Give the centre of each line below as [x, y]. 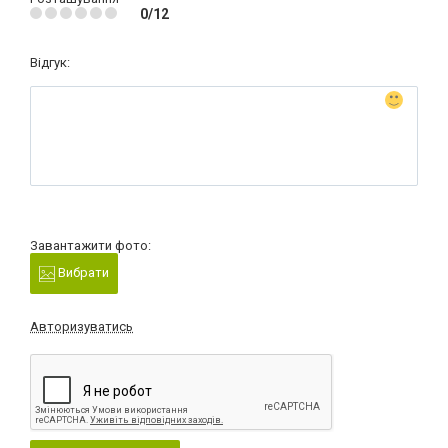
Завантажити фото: [90, 246]
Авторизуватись [81, 326]
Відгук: [50, 63]
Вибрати [82, 273]
